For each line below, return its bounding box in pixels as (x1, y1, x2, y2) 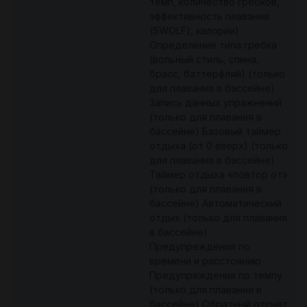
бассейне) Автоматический (149, 197, 282, 209)
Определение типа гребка (149, 38, 277, 51)
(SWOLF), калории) (149, 24, 239, 36)
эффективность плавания (149, 10, 269, 22)
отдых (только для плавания (149, 211, 287, 223)
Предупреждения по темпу (149, 269, 282, 281)
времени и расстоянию (149, 254, 261, 267)
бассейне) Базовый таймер (149, 125, 281, 137)
